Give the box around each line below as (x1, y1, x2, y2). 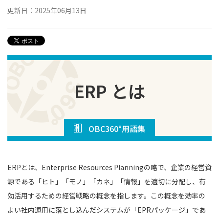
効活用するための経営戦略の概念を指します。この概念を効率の (7, 190, 205, 200)
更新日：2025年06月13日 (7, 5, 87, 15)
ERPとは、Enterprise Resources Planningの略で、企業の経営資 (7, 162, 212, 172)
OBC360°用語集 (88, 122, 145, 134)
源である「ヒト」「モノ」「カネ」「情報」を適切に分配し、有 (7, 176, 206, 186)
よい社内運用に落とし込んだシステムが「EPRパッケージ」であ (7, 204, 206, 215)
